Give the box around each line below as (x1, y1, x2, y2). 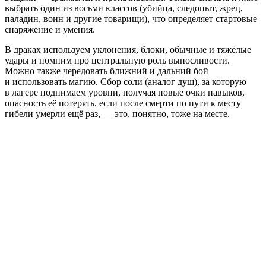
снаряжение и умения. (5, 24, 95, 35)
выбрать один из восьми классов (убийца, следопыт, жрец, (5, 3, 243, 14)
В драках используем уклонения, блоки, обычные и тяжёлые (5, 45, 251, 55)
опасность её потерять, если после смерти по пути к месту (5, 98, 241, 109)
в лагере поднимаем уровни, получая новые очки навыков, (5, 87, 245, 98)
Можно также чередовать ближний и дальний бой (5, 66, 208, 77)
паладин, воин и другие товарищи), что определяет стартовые (5, 14, 257, 24)
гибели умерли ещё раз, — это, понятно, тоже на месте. (5, 109, 230, 119)
